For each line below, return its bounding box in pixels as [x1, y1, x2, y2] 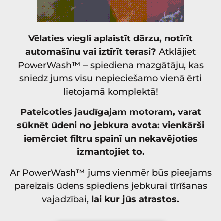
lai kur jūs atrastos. [91, 193, 179, 205]
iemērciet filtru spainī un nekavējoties [23, 133, 198, 145]
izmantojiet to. [76, 147, 145, 158]
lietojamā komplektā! [63, 86, 158, 98]
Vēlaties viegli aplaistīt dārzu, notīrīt [28, 33, 193, 44]
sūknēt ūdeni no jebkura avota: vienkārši [17, 120, 204, 131]
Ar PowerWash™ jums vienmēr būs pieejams [9, 167, 212, 178]
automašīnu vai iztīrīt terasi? [25, 46, 159, 58]
